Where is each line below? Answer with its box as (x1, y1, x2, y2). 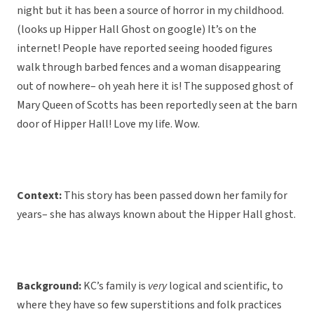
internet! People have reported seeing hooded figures (17, 41, 273, 57)
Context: (17, 188, 64, 204)
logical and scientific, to (167, 278, 283, 294)
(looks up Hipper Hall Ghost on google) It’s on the (17, 22, 257, 38)
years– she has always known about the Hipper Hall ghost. (17, 207, 296, 223)
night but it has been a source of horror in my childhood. (17, 3, 284, 19)
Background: (17, 278, 83, 294)
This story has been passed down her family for (64, 188, 287, 204)
